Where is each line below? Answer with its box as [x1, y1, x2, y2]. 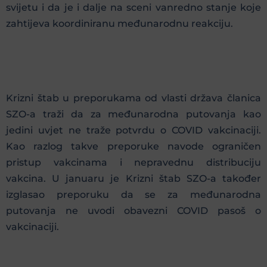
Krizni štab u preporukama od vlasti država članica [6, 92, 261, 104]
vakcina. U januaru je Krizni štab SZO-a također [6, 172, 261, 184]
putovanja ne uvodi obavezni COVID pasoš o [6, 204, 261, 216]
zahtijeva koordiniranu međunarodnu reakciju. [6, 18, 233, 30]
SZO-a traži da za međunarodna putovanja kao [6, 108, 261, 120]
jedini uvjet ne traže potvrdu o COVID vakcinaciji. [6, 124, 261, 136]
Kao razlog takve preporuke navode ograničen [6, 140, 261, 152]
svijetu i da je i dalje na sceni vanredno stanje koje [6, 2, 261, 14]
